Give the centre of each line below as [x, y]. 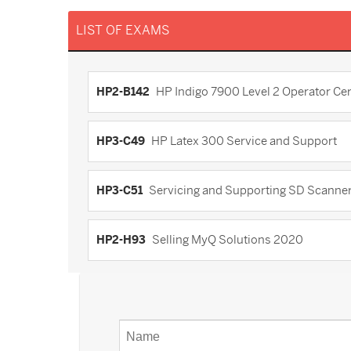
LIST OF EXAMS [123, 31]
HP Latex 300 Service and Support [244, 141]
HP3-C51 [119, 190]
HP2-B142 [123, 92]
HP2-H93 [121, 240]
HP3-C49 [121, 141]
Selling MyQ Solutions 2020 [228, 240]
